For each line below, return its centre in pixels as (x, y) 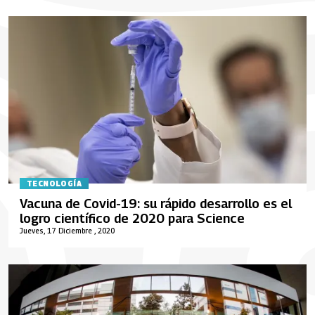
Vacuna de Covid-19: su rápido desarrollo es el (156, 204)
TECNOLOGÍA (54, 183)
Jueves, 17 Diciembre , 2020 (67, 231)
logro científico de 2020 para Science (132, 218)
